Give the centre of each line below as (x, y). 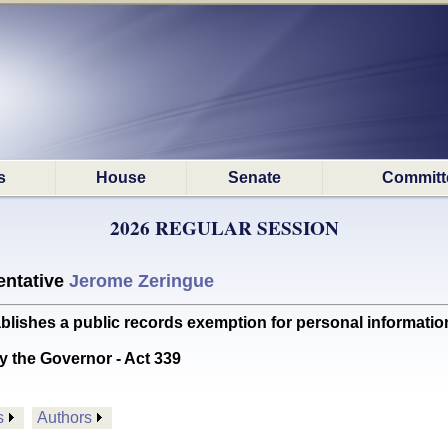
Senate (254, 177)
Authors (64, 417)
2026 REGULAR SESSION (224, 228)
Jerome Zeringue (141, 281)
